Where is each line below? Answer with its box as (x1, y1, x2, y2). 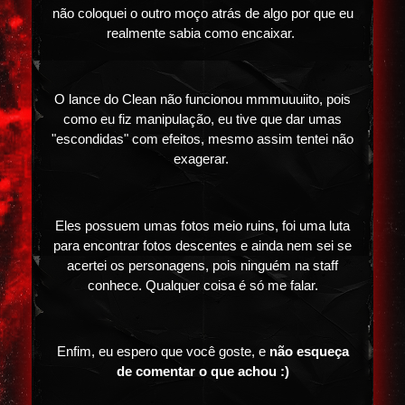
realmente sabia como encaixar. (107, 25, 298, 41)
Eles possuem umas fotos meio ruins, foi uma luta (55, 218, 350, 233)
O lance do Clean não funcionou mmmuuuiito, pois (54, 92, 351, 108)
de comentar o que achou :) (116, 363, 289, 379)
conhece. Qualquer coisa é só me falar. (87, 278, 318, 293)
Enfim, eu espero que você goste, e (56, 344, 269, 359)
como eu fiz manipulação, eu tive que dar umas (63, 112, 342, 127)
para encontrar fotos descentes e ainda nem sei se (53, 238, 352, 253)
